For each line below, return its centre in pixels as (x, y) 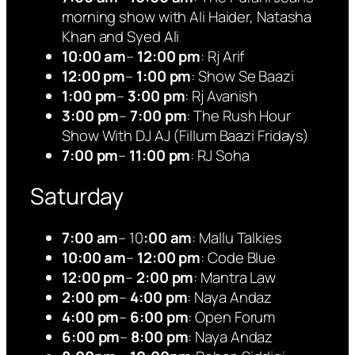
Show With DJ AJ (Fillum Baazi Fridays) (186, 135)
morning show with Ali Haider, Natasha (187, 16)
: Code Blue (239, 257)
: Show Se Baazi (242, 76)
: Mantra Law (235, 277)
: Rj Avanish (221, 95)
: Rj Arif (223, 56)
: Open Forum (232, 317)
